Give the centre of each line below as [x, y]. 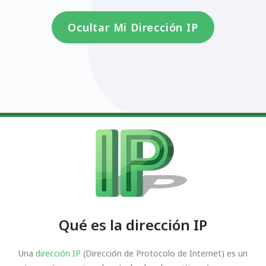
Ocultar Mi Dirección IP [133, 27]
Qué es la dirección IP [133, 225]
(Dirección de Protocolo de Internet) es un [164, 253]
